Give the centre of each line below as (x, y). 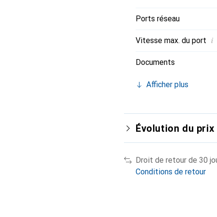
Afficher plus (167, 85)
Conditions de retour (171, 172)
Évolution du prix (175, 128)
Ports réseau (158, 19)
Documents (155, 62)
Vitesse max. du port (171, 40)
